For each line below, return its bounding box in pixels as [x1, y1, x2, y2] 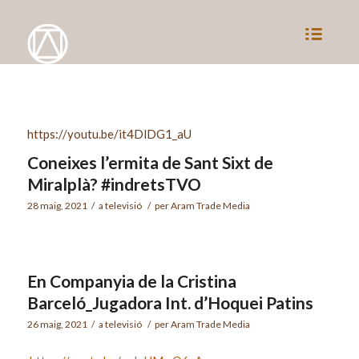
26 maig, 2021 [26, 318, 87, 330]
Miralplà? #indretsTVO [26, 174, 201, 194]
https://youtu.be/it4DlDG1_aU [26, 127, 192, 141]
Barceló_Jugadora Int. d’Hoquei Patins [26, 292, 313, 313]
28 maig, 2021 [26, 200, 87, 212]
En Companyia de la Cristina [26, 271, 236, 291]
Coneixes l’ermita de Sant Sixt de [26, 152, 273, 172]
